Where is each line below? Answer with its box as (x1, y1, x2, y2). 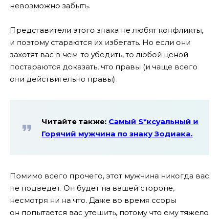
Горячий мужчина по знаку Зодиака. (42, 129, 193, 138)
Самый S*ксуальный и (109, 116, 198, 126)
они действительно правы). (10, 74, 117, 84)
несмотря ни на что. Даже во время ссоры (10, 195, 176, 205)
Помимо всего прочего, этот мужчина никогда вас (10, 171, 209, 180)
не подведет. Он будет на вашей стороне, (10, 183, 175, 193)
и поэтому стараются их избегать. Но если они (10, 38, 191, 47)
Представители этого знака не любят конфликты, (10, 25, 203, 35)
